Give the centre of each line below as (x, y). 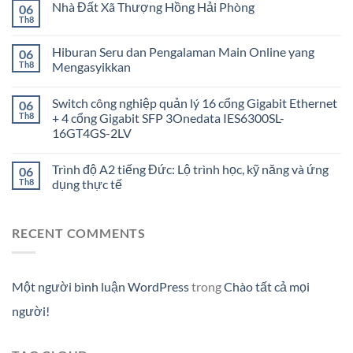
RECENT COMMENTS (79, 233)
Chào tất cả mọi (267, 286)
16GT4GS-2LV (92, 133)
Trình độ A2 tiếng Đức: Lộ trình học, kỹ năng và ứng (190, 169)
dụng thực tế (87, 184)
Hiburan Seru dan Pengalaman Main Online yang (183, 52)
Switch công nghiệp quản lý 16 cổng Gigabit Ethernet (195, 103)
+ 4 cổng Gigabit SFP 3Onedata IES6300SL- (168, 118)
